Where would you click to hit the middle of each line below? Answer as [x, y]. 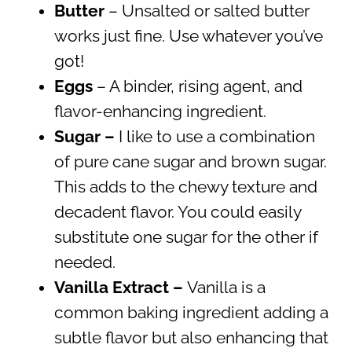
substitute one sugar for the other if [186, 237]
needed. [84, 262]
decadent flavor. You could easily [177, 212]
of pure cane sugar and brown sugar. [190, 161]
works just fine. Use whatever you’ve [188, 36]
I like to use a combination [216, 136]
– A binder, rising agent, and [199, 86]
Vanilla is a [226, 287]
